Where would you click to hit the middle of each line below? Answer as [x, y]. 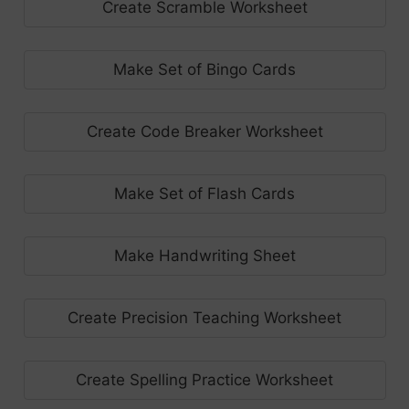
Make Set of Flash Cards [204, 193]
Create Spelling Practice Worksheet [204, 379]
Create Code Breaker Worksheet [204, 131]
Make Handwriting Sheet [204, 255]
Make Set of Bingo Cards [204, 69]
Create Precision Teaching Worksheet [204, 317]
